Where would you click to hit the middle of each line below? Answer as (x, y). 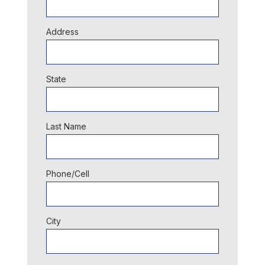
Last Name (66, 126)
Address (62, 32)
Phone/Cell (68, 174)
